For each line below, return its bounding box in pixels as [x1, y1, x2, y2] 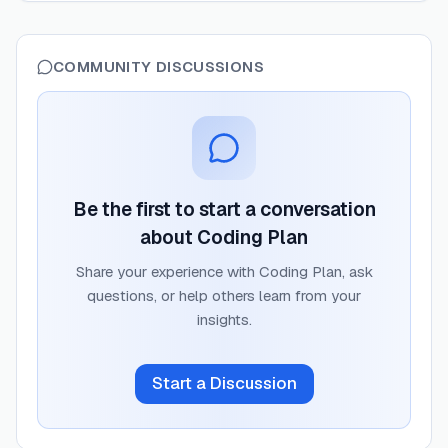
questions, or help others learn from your [87, 285, 361, 305]
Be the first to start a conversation [72, 196, 376, 222]
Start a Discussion [151, 372, 297, 394]
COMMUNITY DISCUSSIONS [53, 56, 264, 76]
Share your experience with [75, 261, 259, 281]
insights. [196, 309, 252, 329]
